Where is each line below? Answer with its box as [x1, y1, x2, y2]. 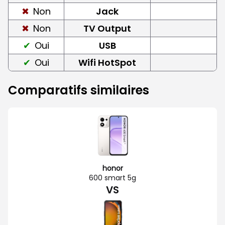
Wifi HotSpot [78, 56, 136, 69]
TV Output [83, 22, 131, 35]
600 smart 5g [89, 172, 136, 183]
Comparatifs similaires [8, 81, 149, 98]
